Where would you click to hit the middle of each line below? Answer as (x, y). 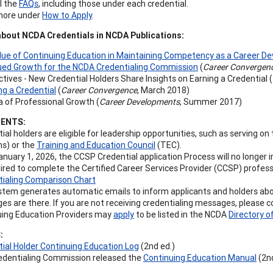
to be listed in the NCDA (181, 214)
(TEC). (168, 145)
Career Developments (140, 101)
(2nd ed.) (157, 246)
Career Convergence (99, 90)
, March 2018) (163, 90)
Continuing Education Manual (200, 257)
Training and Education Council (96, 145)
